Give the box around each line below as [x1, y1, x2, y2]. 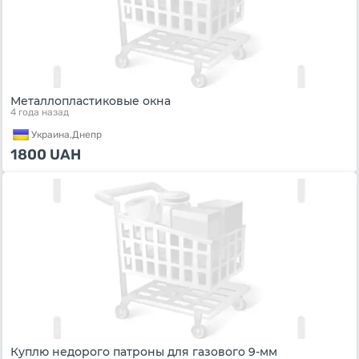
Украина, [31, 128, 72, 140]
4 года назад [10, 107, 69, 118]
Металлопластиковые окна [10, 94, 171, 108]
